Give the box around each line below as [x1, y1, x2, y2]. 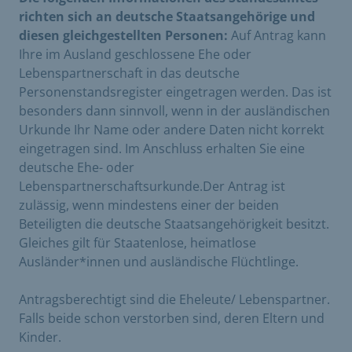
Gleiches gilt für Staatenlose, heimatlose [19, 233, 256, 251]
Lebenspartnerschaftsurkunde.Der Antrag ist [19, 177, 285, 195]
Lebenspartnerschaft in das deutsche [19, 64, 240, 82]
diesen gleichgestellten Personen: [19, 26, 228, 44]
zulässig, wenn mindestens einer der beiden [19, 196, 279, 214]
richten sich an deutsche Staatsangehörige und [19, 7, 315, 25]
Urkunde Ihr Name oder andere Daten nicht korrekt [19, 120, 324, 138]
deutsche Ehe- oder [19, 158, 134, 176]
